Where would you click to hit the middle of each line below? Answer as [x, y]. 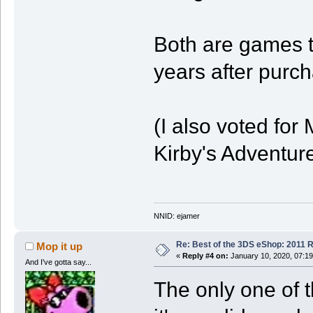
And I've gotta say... [58, 262]
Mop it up [60, 246]
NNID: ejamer [176, 216]
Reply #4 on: [205, 256]
